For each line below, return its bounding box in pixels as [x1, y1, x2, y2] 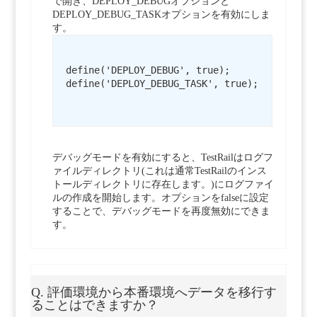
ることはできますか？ [30, 298, 158, 313]
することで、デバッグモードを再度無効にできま [52, 206, 270, 217]
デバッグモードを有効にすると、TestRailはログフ [52, 152, 273, 163]
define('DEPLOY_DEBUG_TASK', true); [65, 78, 258, 90]
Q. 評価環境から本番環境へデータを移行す [30, 285, 277, 300]
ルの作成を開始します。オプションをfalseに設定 [52, 192, 269, 204]
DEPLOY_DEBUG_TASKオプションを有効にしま [52, 9, 270, 21]
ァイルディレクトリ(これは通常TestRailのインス [52, 166, 267, 177]
